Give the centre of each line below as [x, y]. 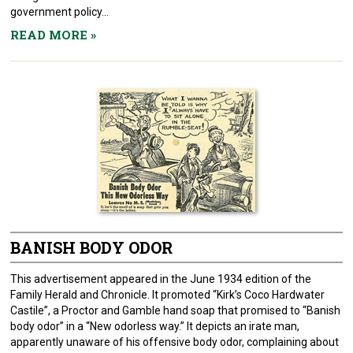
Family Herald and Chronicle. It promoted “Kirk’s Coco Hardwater [168, 295]
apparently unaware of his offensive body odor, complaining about [175, 342]
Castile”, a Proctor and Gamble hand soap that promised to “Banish [176, 310]
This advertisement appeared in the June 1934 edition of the [161, 279]
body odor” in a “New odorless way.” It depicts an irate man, [155, 326]
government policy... [60, 12]
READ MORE [51, 35]
